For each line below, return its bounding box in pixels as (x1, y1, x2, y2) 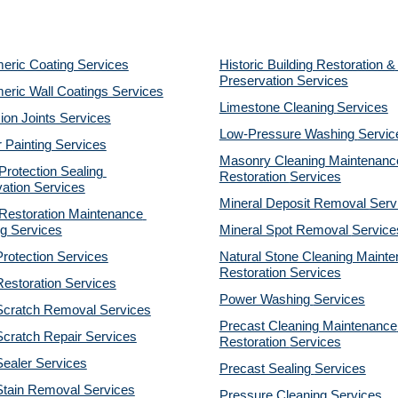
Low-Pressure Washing (219, 127, 358, 141)
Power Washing (219, 292, 314, 306)
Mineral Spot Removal (219, 223, 352, 237)
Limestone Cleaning (219, 100, 334, 115)
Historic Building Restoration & (219, 58, 395, 72)
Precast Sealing (219, 362, 314, 376)
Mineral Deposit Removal (219, 196, 370, 211)
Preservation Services (219, 74, 348, 88)
